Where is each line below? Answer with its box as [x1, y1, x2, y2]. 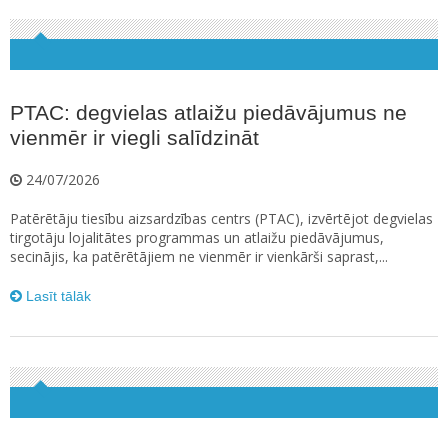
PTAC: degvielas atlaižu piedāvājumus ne [10, 101, 407, 125]
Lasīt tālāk [22, 288, 91, 305]
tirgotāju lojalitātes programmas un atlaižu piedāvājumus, [10, 228, 384, 248]
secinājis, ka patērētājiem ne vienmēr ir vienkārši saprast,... [10, 247, 388, 267]
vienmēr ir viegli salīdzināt [10, 126, 259, 150]
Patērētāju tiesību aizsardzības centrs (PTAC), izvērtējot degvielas [10, 209, 433, 229]
